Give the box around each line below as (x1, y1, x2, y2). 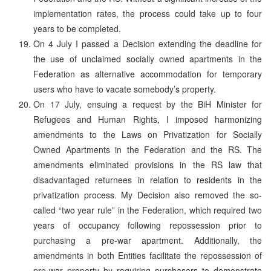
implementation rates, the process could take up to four (33, 7, 262, 19)
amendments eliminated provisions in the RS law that (33, 158, 262, 171)
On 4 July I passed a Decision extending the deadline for (33, 37, 262, 50)
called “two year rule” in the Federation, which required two (33, 203, 262, 216)
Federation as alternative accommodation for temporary (33, 67, 262, 80)
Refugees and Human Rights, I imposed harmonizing (33, 113, 262, 125)
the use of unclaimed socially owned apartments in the (33, 52, 262, 65)
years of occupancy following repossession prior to (33, 218, 262, 231)
